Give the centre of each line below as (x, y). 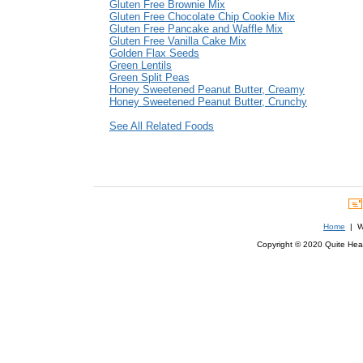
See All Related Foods (162, 126)
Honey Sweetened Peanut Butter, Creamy (207, 90)
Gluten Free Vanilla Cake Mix (178, 41)
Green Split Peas (149, 78)
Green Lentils (141, 66)
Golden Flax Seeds (154, 53)
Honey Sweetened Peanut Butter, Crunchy (208, 102)
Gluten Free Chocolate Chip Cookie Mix (202, 17)
